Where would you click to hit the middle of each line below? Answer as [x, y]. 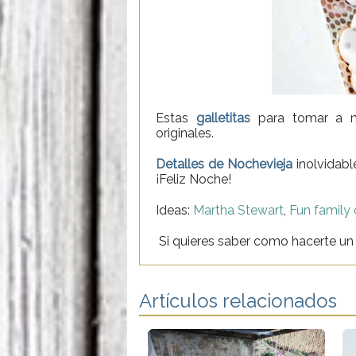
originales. [185, 133]
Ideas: [174, 210]
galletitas [223, 118]
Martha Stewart [238, 210]
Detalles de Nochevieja [224, 164]
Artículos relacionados [238, 300]
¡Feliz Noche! [193, 179]
